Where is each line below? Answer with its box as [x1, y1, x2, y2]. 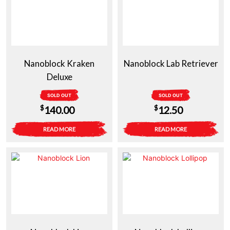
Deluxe [46, 71, 72, 83]
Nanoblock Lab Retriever [123, 58, 218, 69]
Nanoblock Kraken [24, 58, 94, 69]
